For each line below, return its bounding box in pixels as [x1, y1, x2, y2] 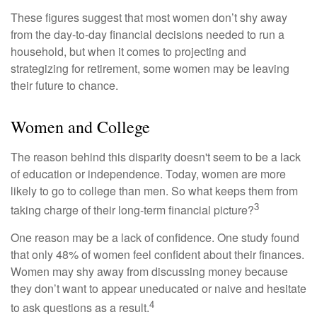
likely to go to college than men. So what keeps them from [11, 182, 298, 199]
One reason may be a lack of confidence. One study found [11, 229, 299, 246]
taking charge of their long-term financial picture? [11, 202, 254, 219]
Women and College [11, 115, 150, 138]
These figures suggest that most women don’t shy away [11, 8, 287, 25]
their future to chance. [11, 76, 118, 93]
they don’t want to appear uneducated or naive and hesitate [11, 280, 306, 297]
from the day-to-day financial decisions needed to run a [11, 25, 284, 42]
